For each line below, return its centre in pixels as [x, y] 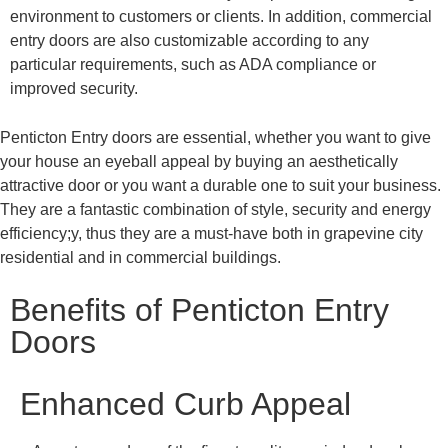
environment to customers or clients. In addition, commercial [221, 17]
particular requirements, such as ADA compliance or [193, 65]
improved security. [74, 89]
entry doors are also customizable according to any [189, 41]
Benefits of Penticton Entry [199, 310]
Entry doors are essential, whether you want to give [251, 137]
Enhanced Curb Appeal [185, 404]
